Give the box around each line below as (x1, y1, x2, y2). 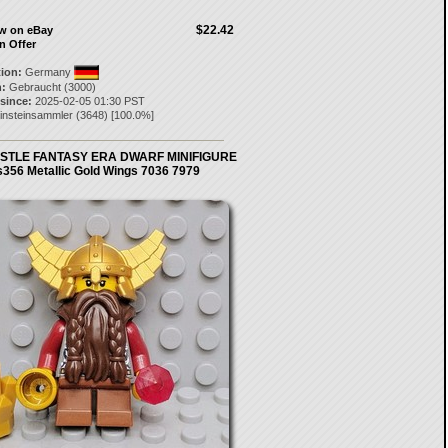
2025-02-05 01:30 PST (31, 95, 145, 107)
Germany (21, 66, 74, 78)
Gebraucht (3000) (5, 81, 96, 93)
